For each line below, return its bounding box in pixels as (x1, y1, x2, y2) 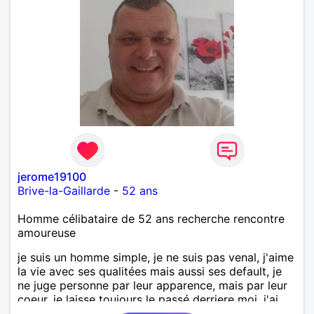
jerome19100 (18, 169, 86, 184)
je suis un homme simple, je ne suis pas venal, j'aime (18, 250, 294, 264)
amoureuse (18, 225, 76, 240)
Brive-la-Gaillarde (18, 183, 110, 198)
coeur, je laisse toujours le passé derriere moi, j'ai (18, 292, 278, 306)
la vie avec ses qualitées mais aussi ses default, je (18, 264, 282, 278)
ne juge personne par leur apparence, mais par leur (18, 278, 287, 292)
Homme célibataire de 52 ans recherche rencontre (18, 211, 285, 226)
